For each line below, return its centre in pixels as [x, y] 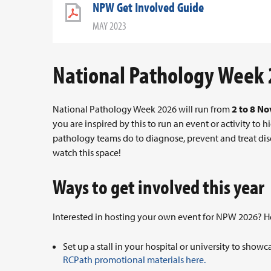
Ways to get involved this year [158, 187]
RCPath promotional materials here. [135, 260]
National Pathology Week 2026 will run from [142, 109]
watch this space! [88, 153]
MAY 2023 [109, 26]
